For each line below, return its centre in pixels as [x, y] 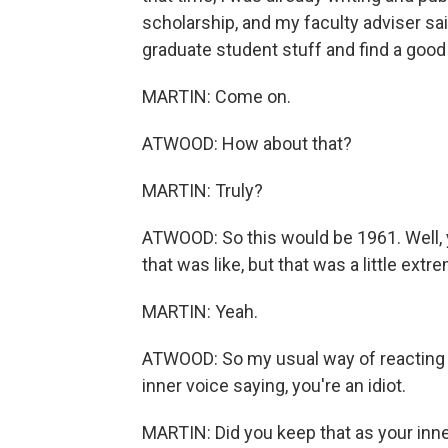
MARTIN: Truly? [202, 190]
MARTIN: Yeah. [200, 311]
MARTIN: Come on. [216, 96]
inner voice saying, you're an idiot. [274, 385]
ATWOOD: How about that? [247, 143]
